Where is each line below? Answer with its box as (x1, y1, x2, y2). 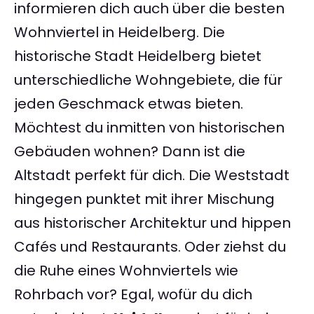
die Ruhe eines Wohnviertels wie (14, 261, 238, 281)
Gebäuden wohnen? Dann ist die (14, 142, 245, 162)
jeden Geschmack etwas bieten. (14, 94, 243, 114)
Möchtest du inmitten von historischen (14, 118, 285, 138)
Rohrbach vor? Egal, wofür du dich (14, 285, 252, 305)
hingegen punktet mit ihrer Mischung (14, 189, 275, 210)
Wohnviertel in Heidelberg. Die (14, 22, 225, 43)
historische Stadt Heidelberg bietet (14, 46, 261, 67)
